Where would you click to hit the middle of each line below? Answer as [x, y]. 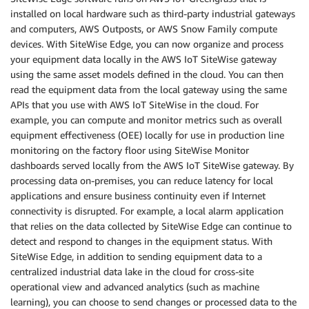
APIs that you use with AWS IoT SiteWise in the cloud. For [134, 104]
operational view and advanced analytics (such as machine [135, 286]
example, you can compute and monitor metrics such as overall [146, 119]
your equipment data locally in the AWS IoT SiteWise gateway [143, 59]
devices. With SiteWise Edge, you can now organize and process [147, 43]
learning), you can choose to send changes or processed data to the [153, 301]
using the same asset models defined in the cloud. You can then [147, 74]
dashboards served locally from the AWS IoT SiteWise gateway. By [152, 165]
